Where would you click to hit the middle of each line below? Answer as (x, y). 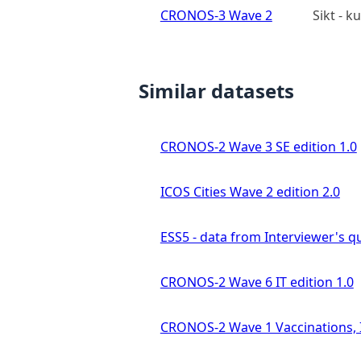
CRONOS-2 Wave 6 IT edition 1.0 (257, 282)
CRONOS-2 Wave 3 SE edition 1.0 (258, 147)
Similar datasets (216, 91)
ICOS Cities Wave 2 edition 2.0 (250, 192)
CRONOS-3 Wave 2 (216, 16)
